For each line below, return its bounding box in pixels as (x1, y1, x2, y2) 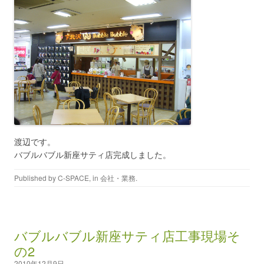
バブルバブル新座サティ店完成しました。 (14, 148, 171, 160)
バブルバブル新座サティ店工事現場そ (14, 226, 240, 245)
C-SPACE (58, 173, 89, 183)
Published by (14, 173, 58, 183)
